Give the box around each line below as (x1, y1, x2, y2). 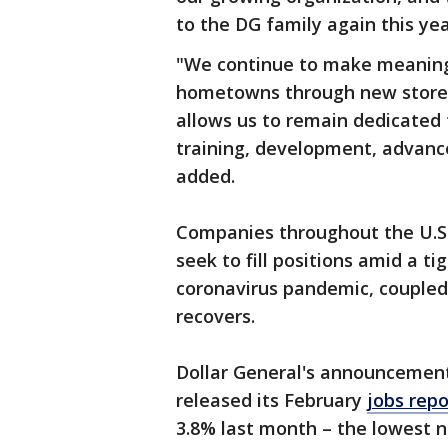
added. (176, 164, 235, 189)
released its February (176, 388, 367, 413)
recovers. (176, 304, 255, 329)
